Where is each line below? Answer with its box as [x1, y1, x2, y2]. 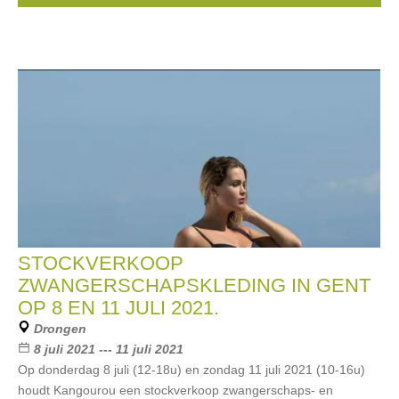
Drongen [34, 322, 86, 336]
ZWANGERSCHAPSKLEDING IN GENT [18, 274, 370, 297]
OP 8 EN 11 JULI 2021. [18, 297, 219, 319]
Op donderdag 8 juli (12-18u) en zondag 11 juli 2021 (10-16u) [18, 362, 365, 377]
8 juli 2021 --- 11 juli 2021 [34, 342, 183, 356]
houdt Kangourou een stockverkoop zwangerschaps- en [18, 383, 333, 397]
